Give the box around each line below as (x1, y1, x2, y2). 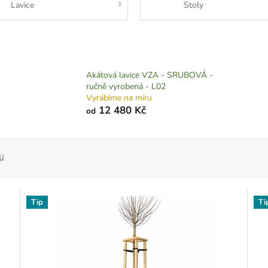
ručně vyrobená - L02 (86, 81, 166, 93)
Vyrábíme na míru (86, 92, 153, 104)
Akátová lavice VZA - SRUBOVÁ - (86, 69, 214, 81)
